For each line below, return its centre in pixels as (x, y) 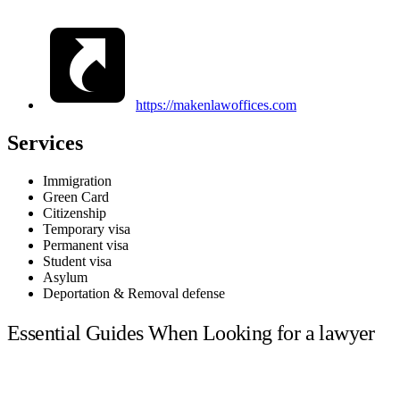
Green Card (76, 196)
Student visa (77, 261)
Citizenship (75, 212)
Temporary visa (87, 229)
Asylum (65, 277)
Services (45, 142)
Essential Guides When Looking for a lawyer (191, 333)
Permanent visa (86, 245)
